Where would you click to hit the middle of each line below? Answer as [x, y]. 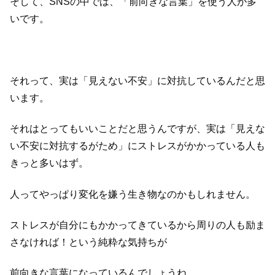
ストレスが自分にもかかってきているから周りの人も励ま [137, 225]
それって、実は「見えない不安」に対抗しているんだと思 [137, 80]
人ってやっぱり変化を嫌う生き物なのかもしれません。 [133, 194]
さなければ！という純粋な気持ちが [88, 242]
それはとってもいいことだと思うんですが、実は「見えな [137, 129]
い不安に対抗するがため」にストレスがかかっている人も [137, 146]
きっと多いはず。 [49, 163]
